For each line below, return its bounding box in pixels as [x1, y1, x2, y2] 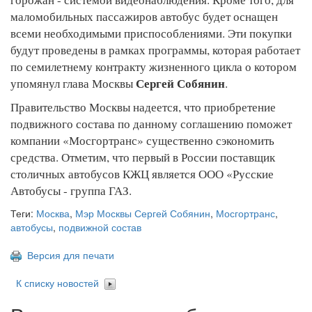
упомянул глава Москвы [10, 75, 136, 91]
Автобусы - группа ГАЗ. [10, 182, 132, 198]
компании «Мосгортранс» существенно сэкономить [10, 132, 274, 148]
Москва [36, 205, 70, 220]
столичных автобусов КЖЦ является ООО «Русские [10, 165, 274, 182]
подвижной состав [58, 219, 141, 234]
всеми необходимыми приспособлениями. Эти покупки [10, 24, 292, 41]
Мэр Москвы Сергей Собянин [75, 205, 210, 220]
